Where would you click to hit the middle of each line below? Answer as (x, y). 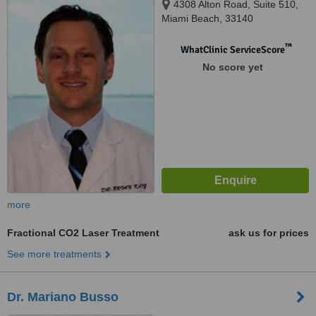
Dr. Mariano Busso (63, 297)
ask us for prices (269, 233)
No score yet (232, 67)
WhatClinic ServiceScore (232, 50)
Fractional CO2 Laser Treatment (83, 233)
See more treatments (54, 254)
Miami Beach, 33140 (207, 18)
